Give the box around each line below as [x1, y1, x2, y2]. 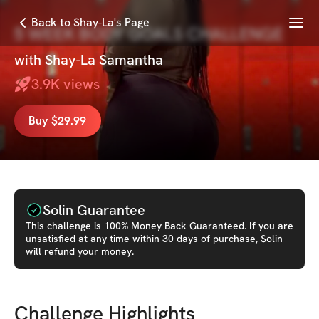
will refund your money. [26, 245, 134, 258]
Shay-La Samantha [45, 51, 163, 69]
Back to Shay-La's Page [31, 15, 150, 30]
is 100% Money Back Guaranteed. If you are [91, 219, 293, 232]
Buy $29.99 [28, 113, 87, 128]
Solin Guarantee [43, 201, 145, 219]
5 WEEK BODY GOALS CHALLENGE [14, 23, 283, 45]
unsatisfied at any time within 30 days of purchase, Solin [26, 232, 283, 245]
